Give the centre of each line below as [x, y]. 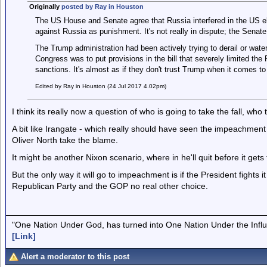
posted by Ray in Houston [102, 7]
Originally [45, 7]
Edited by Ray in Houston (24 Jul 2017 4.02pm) [100, 86]
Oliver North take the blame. [65, 140]
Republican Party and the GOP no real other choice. [110, 186]
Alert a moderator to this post [75, 257]
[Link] [24, 236]
